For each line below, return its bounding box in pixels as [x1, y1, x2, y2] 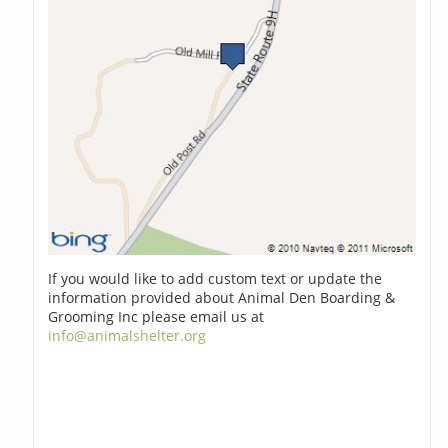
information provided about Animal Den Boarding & [48, 288, 396, 308]
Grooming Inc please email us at [48, 307, 265, 327]
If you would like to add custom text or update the [48, 269, 383, 289]
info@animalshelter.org [48, 326, 207, 346]
